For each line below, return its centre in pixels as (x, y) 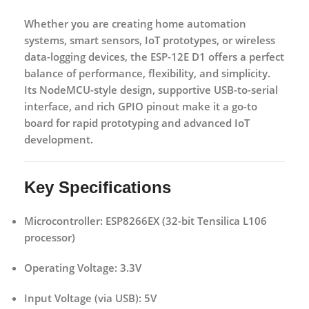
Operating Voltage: (71, 267)
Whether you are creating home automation (135, 23)
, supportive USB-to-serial (215, 89)
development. (59, 139)
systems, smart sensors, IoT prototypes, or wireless (150, 40)
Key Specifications (98, 187)
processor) (50, 237)
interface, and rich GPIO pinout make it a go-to (141, 106)
